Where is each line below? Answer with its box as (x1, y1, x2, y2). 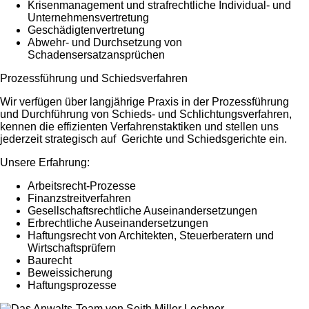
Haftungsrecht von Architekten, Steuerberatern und (28, 229, 274, 241)
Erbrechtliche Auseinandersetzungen (28, 217, 208, 229)
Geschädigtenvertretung (28, 23, 145, 36)
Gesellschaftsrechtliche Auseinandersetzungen (28, 204, 257, 217)
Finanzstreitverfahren (28, 192, 131, 204)
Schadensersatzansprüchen (28, 48, 165, 61)
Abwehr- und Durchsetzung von (28, 36, 182, 48)
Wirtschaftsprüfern (28, 241, 116, 254)
